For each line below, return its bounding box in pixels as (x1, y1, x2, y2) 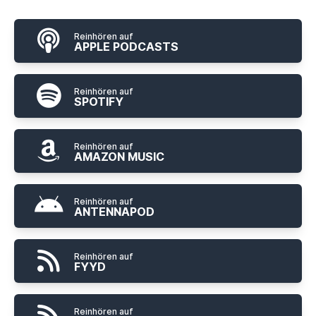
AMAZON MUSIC (74, 150, 164, 164)
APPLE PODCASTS (74, 39, 178, 54)
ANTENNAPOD (74, 205, 154, 219)
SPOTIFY (74, 95, 123, 109)
